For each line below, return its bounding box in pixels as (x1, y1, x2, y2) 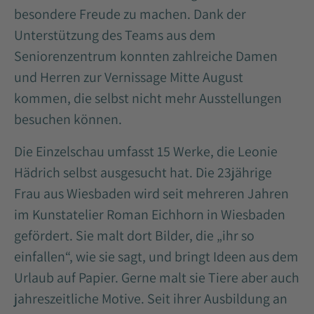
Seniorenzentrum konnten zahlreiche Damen (14, 47, 278, 66)
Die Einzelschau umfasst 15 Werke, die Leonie (14, 142, 278, 161)
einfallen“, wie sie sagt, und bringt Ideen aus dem (14, 247, 299, 266)
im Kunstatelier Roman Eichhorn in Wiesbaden (14, 205, 285, 224)
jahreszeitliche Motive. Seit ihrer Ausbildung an (14, 289, 287, 308)
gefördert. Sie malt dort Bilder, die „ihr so (14, 226, 254, 245)
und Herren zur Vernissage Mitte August (14, 68, 243, 87)
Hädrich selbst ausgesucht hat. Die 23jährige (14, 163, 272, 182)
